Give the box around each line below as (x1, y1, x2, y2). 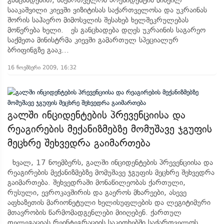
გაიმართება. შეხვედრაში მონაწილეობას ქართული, (7, 178, 185, 187)
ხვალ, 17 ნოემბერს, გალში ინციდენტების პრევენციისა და (7, 158, 213, 167)
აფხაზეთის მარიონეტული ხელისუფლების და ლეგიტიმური (7, 198, 210, 207)
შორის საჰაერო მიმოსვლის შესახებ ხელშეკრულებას (7, 15, 188, 24)
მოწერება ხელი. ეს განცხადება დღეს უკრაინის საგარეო (7, 25, 205, 34)
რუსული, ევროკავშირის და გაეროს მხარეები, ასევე (7, 188, 186, 197)
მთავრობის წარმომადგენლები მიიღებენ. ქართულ (7, 208, 181, 217)
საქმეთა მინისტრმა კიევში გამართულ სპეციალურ (7, 35, 178, 44)
